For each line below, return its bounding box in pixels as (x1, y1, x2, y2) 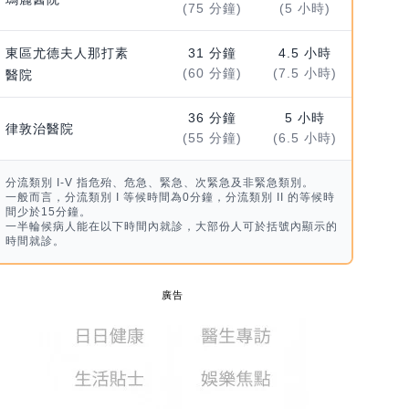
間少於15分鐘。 (5, 205, 91, 219)
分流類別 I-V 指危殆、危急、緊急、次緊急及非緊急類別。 (5, 176, 314, 190)
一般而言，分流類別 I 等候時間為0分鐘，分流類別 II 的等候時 (5, 191, 335, 204)
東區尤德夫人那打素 (5, 46, 129, 61)
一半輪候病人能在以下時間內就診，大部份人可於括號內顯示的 (5, 220, 338, 234)
